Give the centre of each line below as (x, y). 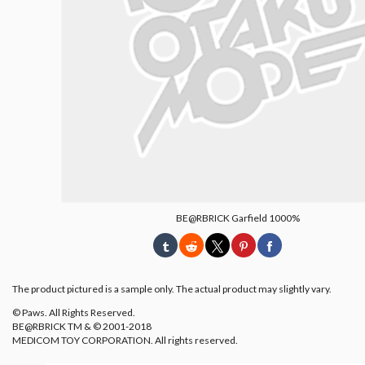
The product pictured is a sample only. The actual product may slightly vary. (172, 288)
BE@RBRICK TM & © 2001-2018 (82, 326)
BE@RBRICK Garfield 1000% (238, 218)
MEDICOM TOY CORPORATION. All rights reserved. (125, 340)
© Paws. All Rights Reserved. (74, 312)
